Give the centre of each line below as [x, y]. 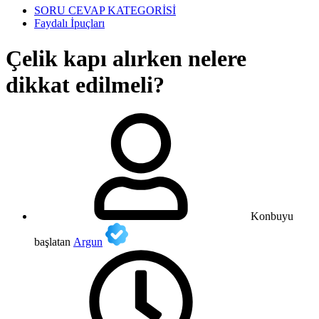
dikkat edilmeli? [85, 84]
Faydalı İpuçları [69, 23]
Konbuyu [272, 216]
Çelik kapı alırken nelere [126, 58]
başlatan [52, 242]
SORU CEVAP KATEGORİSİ [105, 11]
